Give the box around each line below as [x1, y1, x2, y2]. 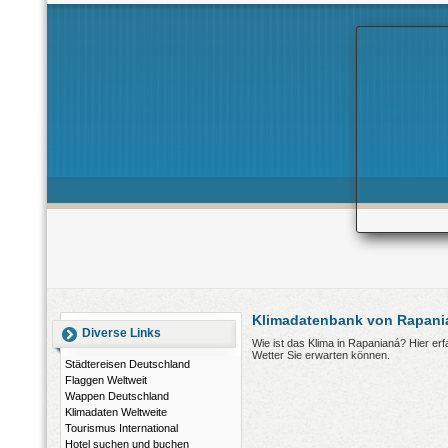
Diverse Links [82, 326, 161, 340]
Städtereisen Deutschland [65, 358, 190, 370]
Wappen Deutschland [65, 390, 169, 402]
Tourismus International [65, 422, 178, 434]
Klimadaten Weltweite [65, 406, 167, 418]
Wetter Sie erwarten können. [252, 349, 390, 362]
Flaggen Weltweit [65, 374, 147, 386]
